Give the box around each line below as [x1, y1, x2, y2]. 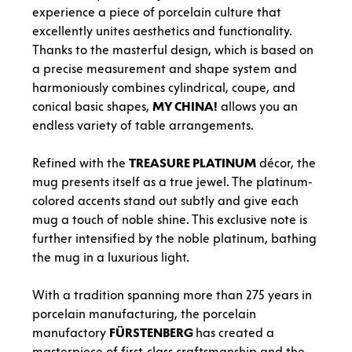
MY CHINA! [152, 98, 218, 114]
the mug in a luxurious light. [32, 249, 189, 265]
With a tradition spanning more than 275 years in [32, 287, 312, 302]
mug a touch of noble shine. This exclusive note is [32, 211, 307, 227]
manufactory [32, 324, 109, 340]
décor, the [256, 155, 316, 170]
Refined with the [32, 155, 129, 170]
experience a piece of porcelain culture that [32, 4, 281, 20]
